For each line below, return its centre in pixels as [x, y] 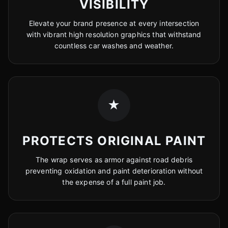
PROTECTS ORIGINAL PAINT [114, 141]
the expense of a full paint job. [114, 182]
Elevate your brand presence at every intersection [114, 23]
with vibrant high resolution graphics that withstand [114, 34]
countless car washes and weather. [114, 46]
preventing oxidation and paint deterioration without [114, 171]
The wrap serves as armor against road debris [114, 160]
